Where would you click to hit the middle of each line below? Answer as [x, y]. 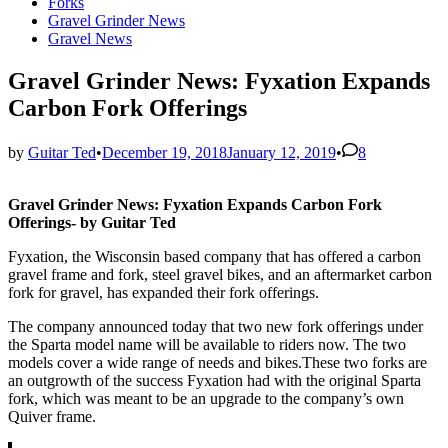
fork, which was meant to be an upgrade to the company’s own [206, 398]
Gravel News [90, 38]
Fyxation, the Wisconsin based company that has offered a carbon [214, 256]
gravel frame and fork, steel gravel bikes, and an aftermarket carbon [220, 274]
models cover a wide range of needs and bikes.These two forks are [217, 362]
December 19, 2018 [164, 152]
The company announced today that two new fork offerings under [215, 326]
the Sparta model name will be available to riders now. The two [207, 344]
